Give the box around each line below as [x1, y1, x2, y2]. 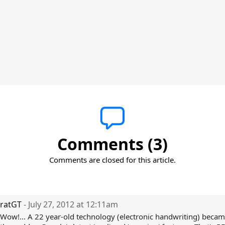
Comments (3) [57, 133, 168, 155]
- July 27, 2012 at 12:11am [24, 199, 118, 210]
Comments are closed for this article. [49, 155, 176, 165]
